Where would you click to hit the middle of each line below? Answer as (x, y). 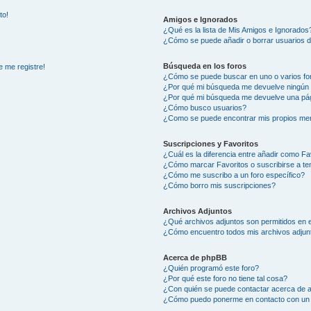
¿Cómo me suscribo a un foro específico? (234, 175)
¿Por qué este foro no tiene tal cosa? (226, 278)
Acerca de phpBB (195, 258)
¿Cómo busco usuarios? (205, 108)
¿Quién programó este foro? (211, 268)
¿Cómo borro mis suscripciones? (220, 185)
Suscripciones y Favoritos (211, 144)
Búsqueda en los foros (205, 66)
